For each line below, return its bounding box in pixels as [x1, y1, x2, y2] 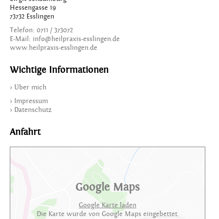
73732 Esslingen [10, 13, 54, 21]
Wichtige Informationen [10, 65, 109, 76]
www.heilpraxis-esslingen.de [10, 44, 97, 52]
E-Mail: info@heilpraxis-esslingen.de [10, 35, 120, 43]
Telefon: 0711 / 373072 [10, 26, 73, 34]
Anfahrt [10, 127, 41, 138]
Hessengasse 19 [10, 4, 56, 12]
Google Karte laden [79, 201, 136, 210]
